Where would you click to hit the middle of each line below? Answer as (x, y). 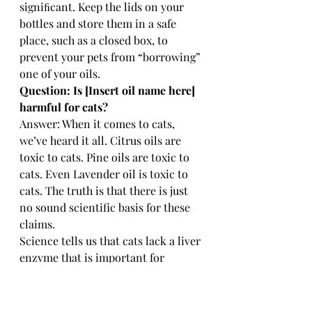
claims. (37, 224)
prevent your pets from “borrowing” (111, 56)
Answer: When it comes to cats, (99, 123)
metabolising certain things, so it (104, 274)
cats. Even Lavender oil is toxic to (105, 173)
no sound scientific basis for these (106, 207)
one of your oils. (60, 73)
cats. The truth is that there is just (105, 190)
